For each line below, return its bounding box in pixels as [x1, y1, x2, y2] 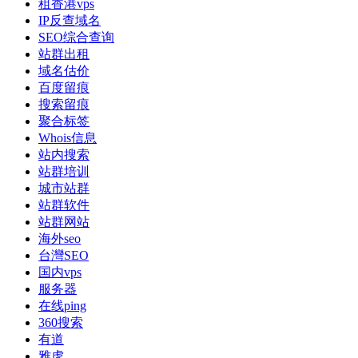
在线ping [38, 298, 86, 312]
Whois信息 [38, 130, 97, 145]
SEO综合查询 [38, 30, 114, 44]
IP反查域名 [38, 13, 101, 27]
